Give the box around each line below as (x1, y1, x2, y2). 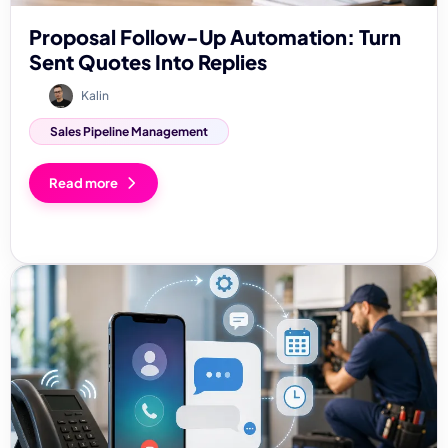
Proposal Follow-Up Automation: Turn (29, 23, 401, 49)
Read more (49, 174, 118, 191)
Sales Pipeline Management (50, 123, 208, 139)
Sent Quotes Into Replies (29, 48, 267, 74)
